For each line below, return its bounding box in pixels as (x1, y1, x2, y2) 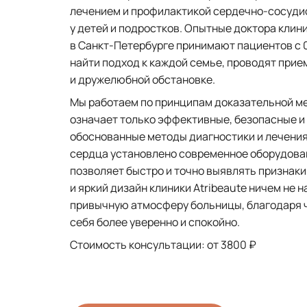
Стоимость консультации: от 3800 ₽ (70, 236, 256, 252)
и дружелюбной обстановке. (70, 71, 215, 87)
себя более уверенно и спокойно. (70, 214, 240, 230)
